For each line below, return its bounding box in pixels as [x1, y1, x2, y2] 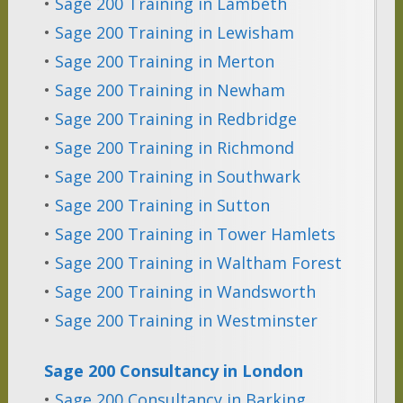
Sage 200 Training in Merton [54, 50, 274, 73]
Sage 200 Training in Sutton [54, 194, 270, 217]
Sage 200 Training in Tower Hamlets [54, 223, 336, 246]
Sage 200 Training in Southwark [54, 166, 300, 188]
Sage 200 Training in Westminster [54, 309, 318, 332]
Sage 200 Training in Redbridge [54, 108, 297, 130]
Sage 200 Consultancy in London [43, 360, 303, 382]
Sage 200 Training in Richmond [54, 137, 294, 159]
